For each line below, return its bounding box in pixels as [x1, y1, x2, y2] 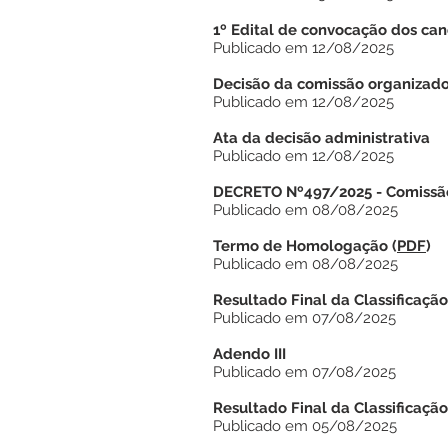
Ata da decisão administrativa [213, 129, 430, 147]
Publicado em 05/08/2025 [213, 417, 397, 435]
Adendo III [213, 345, 286, 363]
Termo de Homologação [213, 237, 388, 255]
